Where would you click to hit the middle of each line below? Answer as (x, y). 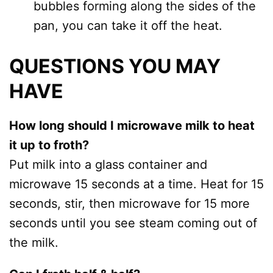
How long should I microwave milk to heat (132, 126)
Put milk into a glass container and (108, 165)
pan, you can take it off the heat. (128, 26)
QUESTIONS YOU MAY (115, 66)
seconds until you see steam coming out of (133, 223)
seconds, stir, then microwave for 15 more (129, 204)
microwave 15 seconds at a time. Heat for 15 (136, 184)
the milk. (34, 243)
